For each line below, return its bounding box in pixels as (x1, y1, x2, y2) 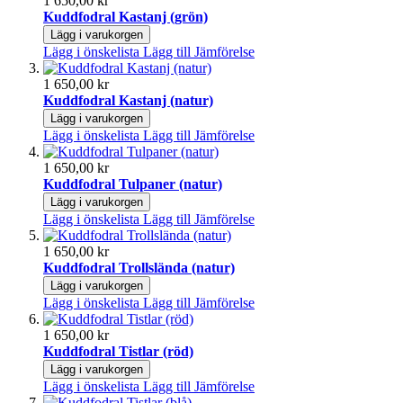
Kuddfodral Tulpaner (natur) (43, 175, 222, 192)
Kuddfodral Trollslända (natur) (43, 259, 235, 275)
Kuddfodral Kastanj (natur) (43, 92, 213, 108)
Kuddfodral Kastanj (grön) (43, 8, 208, 24)
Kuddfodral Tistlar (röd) (43, 343, 193, 359)
